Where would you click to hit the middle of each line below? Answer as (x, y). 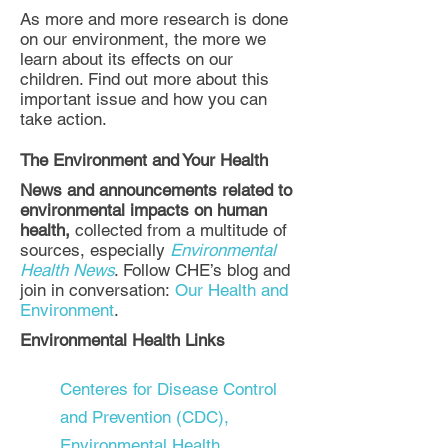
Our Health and (231, 290)
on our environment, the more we (143, 39)
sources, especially (92, 250)
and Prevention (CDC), (144, 417)
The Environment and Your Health (144, 160)
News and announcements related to (156, 190)
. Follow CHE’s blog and (202, 270)
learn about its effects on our (126, 59)
